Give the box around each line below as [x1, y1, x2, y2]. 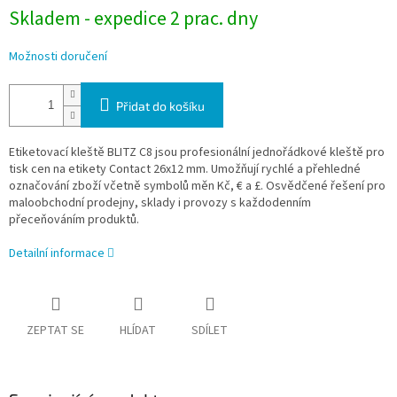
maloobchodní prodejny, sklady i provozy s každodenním [9, 194, 311, 213]
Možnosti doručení [9, 48, 107, 66]
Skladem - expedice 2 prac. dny [9, 4, 258, 34]
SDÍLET [191, 322, 228, 340]
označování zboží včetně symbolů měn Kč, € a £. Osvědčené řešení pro [9, 177, 385, 196]
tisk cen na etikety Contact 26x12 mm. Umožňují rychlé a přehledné [9, 160, 361, 179]
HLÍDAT [120, 322, 156, 340]
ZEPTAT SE [27, 322, 84, 340]
